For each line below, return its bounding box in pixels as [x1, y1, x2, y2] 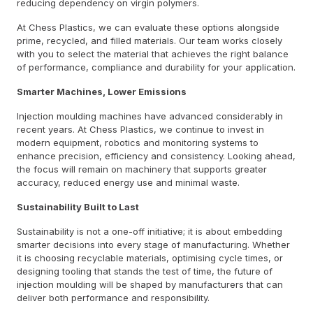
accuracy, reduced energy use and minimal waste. [17, 176, 240, 188]
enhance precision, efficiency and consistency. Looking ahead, [17, 150, 296, 161]
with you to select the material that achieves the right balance [17, 48, 289, 59]
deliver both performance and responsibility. [17, 291, 210, 303]
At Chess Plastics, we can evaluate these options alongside [17, 21, 279, 33]
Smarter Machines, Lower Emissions [17, 85, 187, 97]
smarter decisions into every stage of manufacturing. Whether [17, 238, 290, 250]
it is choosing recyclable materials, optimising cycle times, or [17, 252, 283, 263]
